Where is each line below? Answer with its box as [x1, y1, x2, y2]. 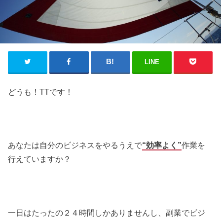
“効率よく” [142, 141, 182, 150]
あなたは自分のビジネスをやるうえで [8, 141, 143, 150]
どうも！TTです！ [8, 87, 74, 96]
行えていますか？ [8, 154, 72, 164]
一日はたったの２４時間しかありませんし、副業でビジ [8, 208, 206, 218]
